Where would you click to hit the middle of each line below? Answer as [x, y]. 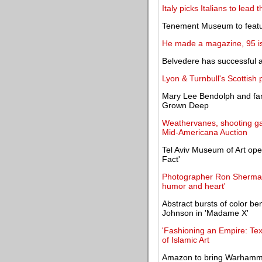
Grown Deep [185, 105]
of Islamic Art [186, 240]
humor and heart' [194, 186]
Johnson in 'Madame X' [205, 213]
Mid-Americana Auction [205, 132]
